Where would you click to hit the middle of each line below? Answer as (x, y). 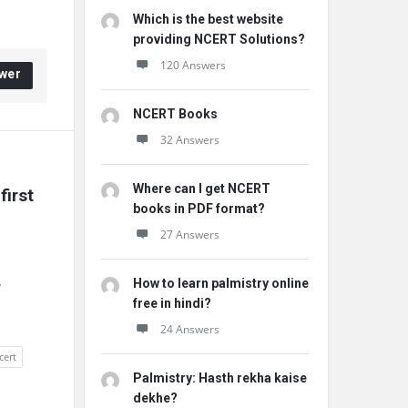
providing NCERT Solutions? (219, 39)
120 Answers (193, 65)
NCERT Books (175, 114)
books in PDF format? (199, 209)
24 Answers (190, 329)
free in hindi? (172, 303)
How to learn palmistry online (221, 283)
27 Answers (190, 235)
